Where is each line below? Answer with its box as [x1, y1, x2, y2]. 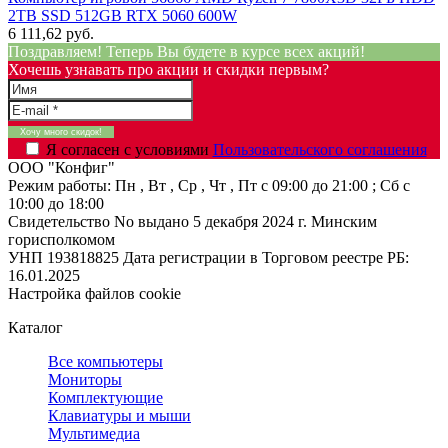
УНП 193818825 [8, 248, 119, 266]
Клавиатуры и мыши [48, 406, 191, 424]
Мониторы [48, 370, 122, 388]
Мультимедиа [48, 424, 140, 442]
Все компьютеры [48, 352, 163, 370]
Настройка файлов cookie [8, 284, 181, 302]
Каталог [8, 318, 63, 336]
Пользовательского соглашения [212, 140, 427, 158]
